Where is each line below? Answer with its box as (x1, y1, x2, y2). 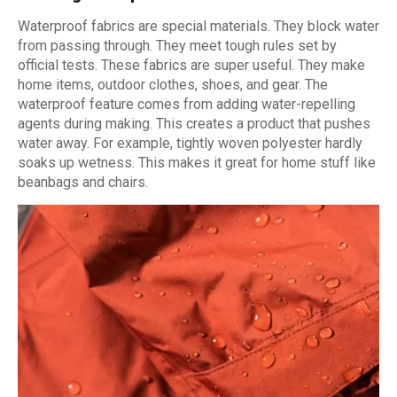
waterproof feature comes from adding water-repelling (18, 95, 355, 113)
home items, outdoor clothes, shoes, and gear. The (18, 75, 328, 93)
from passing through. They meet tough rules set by (18, 36, 337, 54)
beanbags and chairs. (18, 173, 148, 191)
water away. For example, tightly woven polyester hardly (18, 134, 362, 152)
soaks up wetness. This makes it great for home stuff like (18, 153, 376, 171)
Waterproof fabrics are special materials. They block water (18, 17, 379, 35)
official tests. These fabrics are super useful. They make (18, 56, 365, 74)
